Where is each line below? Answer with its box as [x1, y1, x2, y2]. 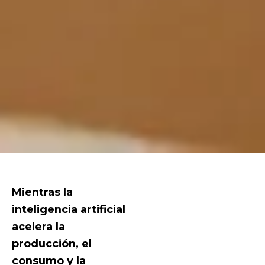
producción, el [12, 237, 92, 250]
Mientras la [12, 185, 73, 198]
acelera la [12, 219, 65, 232]
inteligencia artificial [12, 202, 125, 215]
